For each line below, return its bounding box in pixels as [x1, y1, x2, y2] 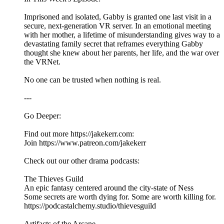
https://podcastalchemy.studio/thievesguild [24, 201, 156, 210]
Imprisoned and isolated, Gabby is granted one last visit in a [24, 12, 211, 21]
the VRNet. [24, 57, 60, 66]
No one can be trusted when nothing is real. [24, 75, 161, 84]
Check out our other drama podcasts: [24, 156, 139, 165]
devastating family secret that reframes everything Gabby [24, 39, 203, 48]
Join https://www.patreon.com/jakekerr [24, 138, 146, 147]
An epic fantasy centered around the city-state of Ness [24, 183, 193, 192]
